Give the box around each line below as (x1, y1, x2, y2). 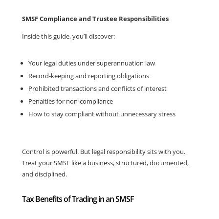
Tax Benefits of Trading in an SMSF (22, 194, 134, 204)
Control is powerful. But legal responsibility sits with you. (22, 147, 185, 156)
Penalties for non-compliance (28, 97, 113, 106)
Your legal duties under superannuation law (28, 59, 155, 67)
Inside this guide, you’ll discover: (22, 32, 115, 41)
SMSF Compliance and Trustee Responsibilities (22, 14, 169, 23)
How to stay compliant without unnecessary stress (28, 109, 175, 118)
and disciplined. (22, 170, 67, 178)
